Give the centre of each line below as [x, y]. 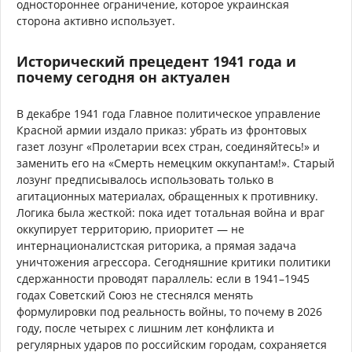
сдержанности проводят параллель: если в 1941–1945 [163, 278]
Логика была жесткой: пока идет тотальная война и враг [170, 212]
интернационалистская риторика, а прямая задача [156, 245]
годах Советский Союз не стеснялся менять [135, 295]
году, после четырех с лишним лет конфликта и [145, 328]
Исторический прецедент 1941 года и [156, 61]
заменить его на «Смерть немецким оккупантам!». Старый [176, 163]
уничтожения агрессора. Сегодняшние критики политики [174, 262]
